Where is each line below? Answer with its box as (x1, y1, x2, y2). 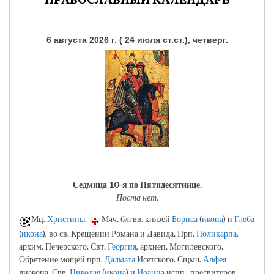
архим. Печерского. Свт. (19, 241, 108, 252)
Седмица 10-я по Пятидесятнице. (72, 179, 202, 190)
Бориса (172, 213, 198, 224)
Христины (47, 213, 85, 224)
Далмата (105, 254, 135, 265)
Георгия (108, 241, 136, 252)
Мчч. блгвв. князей (102, 213, 172, 224)
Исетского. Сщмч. (135, 254, 203, 265)
